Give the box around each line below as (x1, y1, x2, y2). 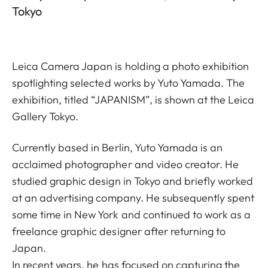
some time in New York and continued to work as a (12, 208, 251, 221)
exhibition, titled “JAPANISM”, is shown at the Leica (12, 93, 255, 106)
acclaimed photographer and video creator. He (12, 157, 239, 171)
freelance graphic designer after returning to (12, 224, 226, 238)
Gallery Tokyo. (12, 109, 79, 123)
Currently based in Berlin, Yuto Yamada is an (12, 141, 223, 154)
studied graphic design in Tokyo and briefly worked (12, 174, 254, 188)
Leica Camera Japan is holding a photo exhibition (12, 59, 249, 73)
